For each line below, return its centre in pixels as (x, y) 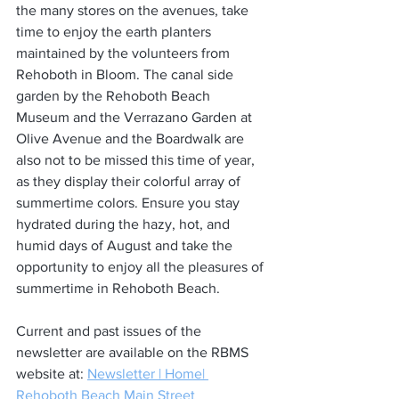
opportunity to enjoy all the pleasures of (142, 267)
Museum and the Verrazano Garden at (136, 117)
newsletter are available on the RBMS (134, 352)
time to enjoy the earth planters (115, 32)
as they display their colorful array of (130, 181)
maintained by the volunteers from (125, 53)
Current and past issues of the (110, 331)
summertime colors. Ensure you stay (130, 203)
